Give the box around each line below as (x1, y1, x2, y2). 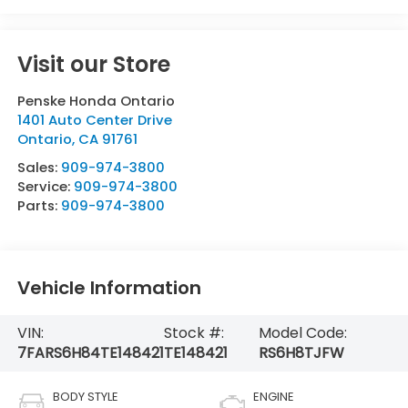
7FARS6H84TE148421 (16, 342, 164, 363)
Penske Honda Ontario (16, 90, 175, 110)
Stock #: (163, 321, 224, 343)
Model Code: (258, 321, 347, 343)
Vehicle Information (16, 275, 201, 301)
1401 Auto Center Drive (16, 109, 172, 129)
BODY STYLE (52, 387, 118, 405)
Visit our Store (16, 48, 170, 79)
